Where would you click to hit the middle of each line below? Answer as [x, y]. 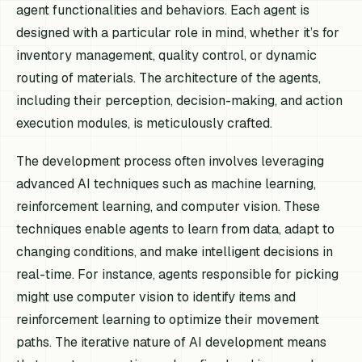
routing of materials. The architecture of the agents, [169, 78]
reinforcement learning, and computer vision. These [168, 206]
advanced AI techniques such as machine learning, [166, 183]
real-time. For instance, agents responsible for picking [178, 274]
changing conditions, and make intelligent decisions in [175, 251]
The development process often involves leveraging [170, 161]
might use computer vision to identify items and [156, 297]
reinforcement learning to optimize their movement [168, 319]
